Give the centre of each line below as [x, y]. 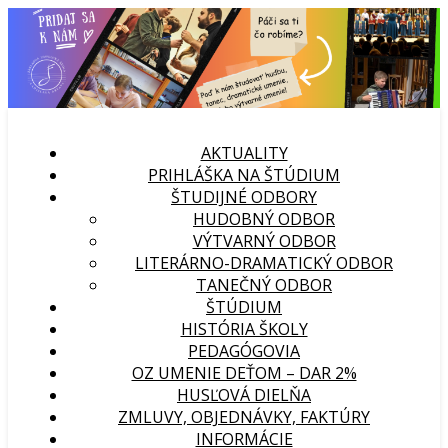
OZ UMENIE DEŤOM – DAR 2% [244, 373]
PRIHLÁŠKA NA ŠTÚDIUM [244, 175]
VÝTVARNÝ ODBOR [264, 241]
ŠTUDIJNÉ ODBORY [244, 197]
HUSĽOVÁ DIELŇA [244, 395]
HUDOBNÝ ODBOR [264, 219]
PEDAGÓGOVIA [244, 351]
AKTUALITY [244, 153]
